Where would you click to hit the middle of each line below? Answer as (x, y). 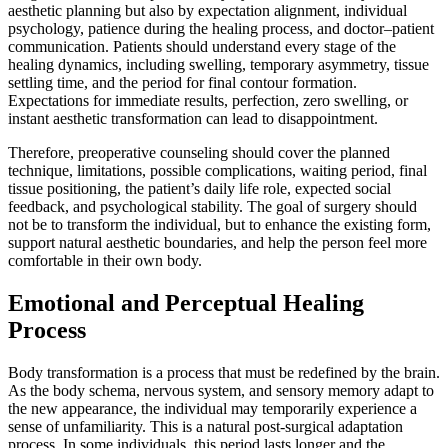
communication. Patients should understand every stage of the (202, 47)
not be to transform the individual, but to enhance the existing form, (219, 225)
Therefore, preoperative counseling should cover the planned (199, 153)
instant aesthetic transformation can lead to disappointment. (193, 119)
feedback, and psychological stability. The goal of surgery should (212, 207)
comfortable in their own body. (105, 261)
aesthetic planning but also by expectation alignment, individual (207, 11)
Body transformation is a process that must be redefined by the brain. (224, 373)
